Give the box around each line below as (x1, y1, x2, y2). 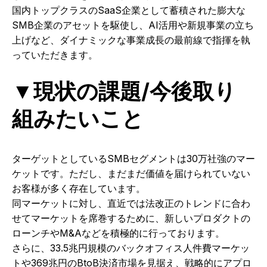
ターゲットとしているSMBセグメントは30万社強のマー (12, 153, 255, 164)
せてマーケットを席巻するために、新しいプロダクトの (12, 212, 250, 224)
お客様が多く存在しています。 (12, 182, 145, 194)
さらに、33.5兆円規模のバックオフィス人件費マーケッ (12, 242, 250, 254)
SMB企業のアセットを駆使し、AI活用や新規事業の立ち (12, 19, 254, 31)
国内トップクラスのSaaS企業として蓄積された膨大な (12, 4, 246, 16)
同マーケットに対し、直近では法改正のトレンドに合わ (12, 197, 250, 209)
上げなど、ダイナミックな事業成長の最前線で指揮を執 (12, 34, 250, 46)
